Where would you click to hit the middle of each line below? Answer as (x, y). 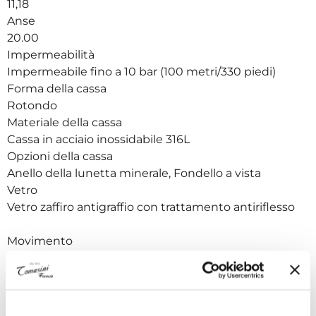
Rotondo (34, 105)
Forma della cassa (58, 88)
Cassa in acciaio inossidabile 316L (100, 139)
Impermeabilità (52, 54)
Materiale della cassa (66, 122)
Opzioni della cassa (61, 156)
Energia (30, 257)
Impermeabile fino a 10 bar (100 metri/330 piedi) (143, 71)
